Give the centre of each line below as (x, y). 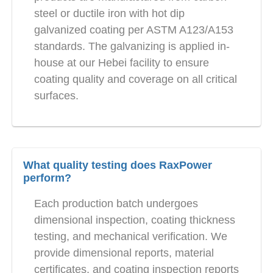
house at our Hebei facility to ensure (122, 63)
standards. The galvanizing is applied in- (132, 47)
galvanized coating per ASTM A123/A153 (134, 30)
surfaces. (56, 96)
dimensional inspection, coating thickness (135, 220)
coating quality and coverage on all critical (136, 80)
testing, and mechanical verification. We (131, 237)
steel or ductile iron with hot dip (109, 14)
